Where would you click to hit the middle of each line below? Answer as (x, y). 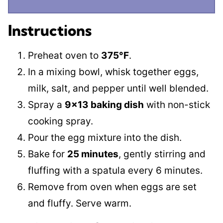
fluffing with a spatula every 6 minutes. (115, 170)
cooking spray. (60, 121)
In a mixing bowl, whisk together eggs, (113, 72)
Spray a (46, 105)
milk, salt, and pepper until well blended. (118, 88)
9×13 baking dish (104, 105)
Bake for (48, 154)
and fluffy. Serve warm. (80, 203)
